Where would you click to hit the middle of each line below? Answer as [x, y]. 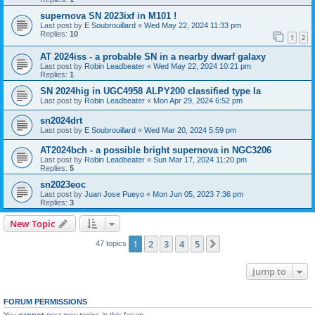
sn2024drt [61, 121]
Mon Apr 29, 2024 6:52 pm [198, 101]
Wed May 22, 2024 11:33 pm [193, 25]
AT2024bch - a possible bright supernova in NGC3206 [156, 150]
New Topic [32, 224]
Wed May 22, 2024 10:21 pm [202, 66]
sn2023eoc [63, 185]
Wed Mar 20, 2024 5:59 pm [190, 130]
